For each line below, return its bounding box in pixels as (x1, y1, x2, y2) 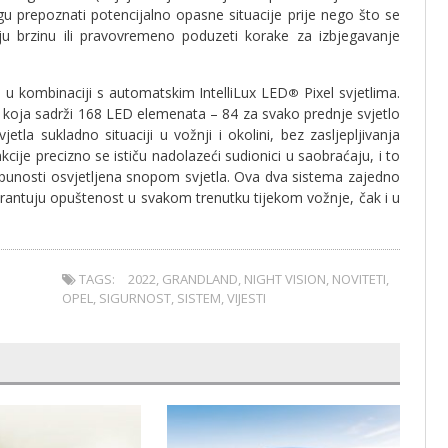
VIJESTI (227, 288, 267, 307)
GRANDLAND (162, 269, 239, 288)
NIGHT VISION (244, 269, 327, 288)
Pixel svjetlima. (299, 82, 401, 102)
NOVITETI (332, 269, 387, 288)
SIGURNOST (99, 288, 172, 307)
